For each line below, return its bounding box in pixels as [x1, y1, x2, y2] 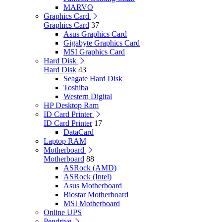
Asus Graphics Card [63, 30, 127, 38]
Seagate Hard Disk [63, 74, 122, 83]
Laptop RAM [44, 137, 86, 145]
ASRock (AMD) [63, 164, 116, 172]
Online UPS [44, 208, 82, 217]
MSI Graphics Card [63, 48, 125, 56]
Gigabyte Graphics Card [63, 39, 140, 47]
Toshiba [63, 83, 88, 92]
